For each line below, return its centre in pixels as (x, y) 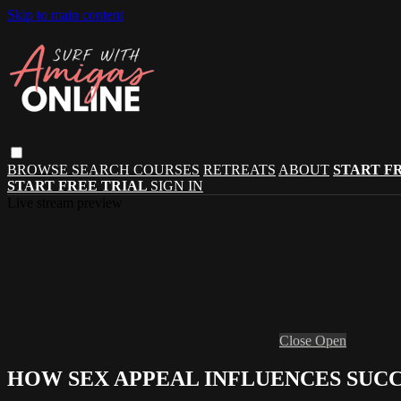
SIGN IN (177, 185)
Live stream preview (65, 202)
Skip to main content (65, 15)
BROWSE (39, 169)
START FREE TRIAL (79, 185)
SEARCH (102, 169)
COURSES (166, 169)
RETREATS (239, 169)
